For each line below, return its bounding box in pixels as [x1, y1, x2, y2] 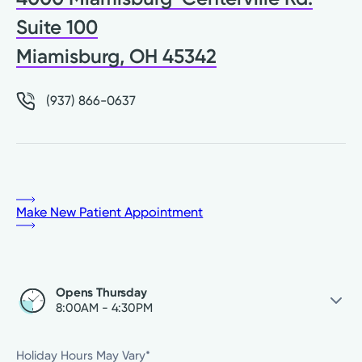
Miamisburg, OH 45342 [16, 44, 217, 69]
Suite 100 [16, 15, 99, 40]
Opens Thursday [55, 284, 147, 300]
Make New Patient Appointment [16, 204, 204, 220]
